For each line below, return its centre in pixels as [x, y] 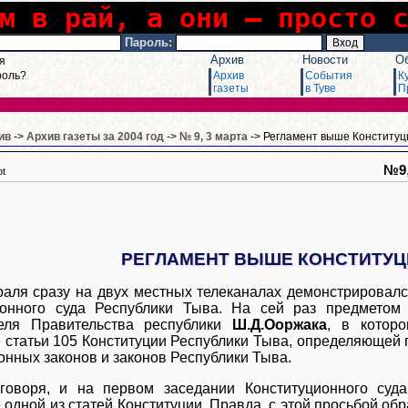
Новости [325, 60]
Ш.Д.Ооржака [280, 324]
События [329, 76]
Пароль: [148, 42]
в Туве [321, 88]
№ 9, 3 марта [214, 137]
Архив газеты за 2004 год [95, 137]
